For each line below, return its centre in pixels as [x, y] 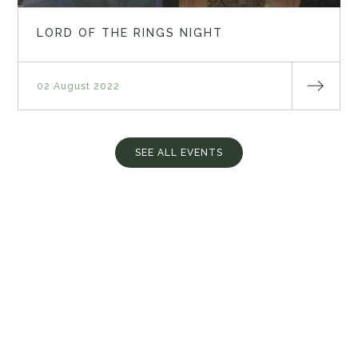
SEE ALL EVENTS [179, 152]
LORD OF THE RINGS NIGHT [129, 33]
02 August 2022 [78, 86]
